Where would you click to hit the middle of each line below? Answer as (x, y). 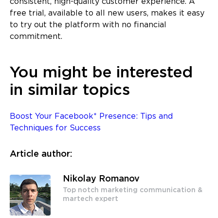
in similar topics (70, 90)
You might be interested (101, 73)
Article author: (41, 154)
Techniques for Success (55, 128)
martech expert (91, 199)
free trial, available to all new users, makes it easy (107, 13)
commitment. (36, 36)
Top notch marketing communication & (133, 190)
